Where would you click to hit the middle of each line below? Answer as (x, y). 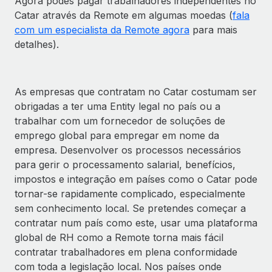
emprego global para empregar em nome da (117, 135)
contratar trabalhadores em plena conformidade (126, 252)
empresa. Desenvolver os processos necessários (128, 150)
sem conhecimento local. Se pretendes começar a (130, 208)
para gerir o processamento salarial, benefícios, (125, 164)
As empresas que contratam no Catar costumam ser (136, 91)
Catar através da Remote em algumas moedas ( (124, 15)
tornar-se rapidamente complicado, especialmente (130, 193)
